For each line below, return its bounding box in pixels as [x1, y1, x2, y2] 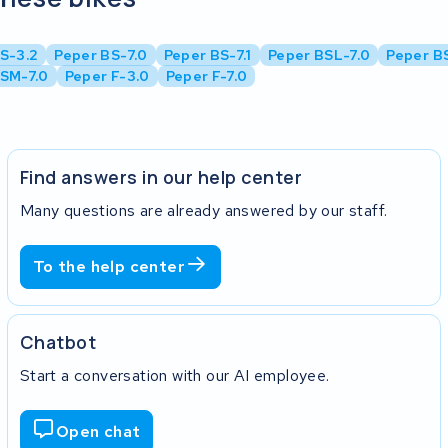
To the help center [32, 256, 185, 278]
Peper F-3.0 [64, 67, 150, 86]
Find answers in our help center [19, 164, 303, 189]
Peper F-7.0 [165, 67, 248, 86]
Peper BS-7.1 [163, 46, 252, 65]
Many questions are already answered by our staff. [19, 199, 388, 221]
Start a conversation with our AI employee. [19, 364, 330, 386]
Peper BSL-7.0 [267, 46, 371, 65]
